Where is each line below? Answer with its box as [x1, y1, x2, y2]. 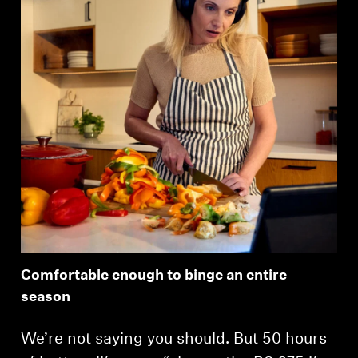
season [21, 290, 71, 306]
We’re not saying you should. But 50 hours [21, 332, 328, 348]
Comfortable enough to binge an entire [21, 268, 288, 284]
